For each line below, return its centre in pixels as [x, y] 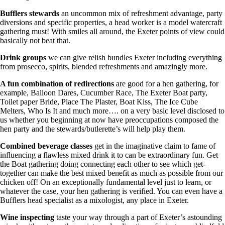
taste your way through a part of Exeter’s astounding [138, 217]
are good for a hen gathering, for [166, 83]
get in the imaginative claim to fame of [154, 146]
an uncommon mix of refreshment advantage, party [141, 13]
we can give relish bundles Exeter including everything [134, 57]
